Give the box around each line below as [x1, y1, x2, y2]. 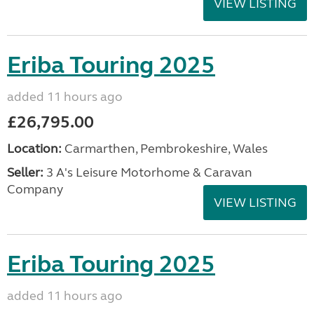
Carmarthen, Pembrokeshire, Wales [62, 141, 268, 156]
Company [7, 182, 63, 197]
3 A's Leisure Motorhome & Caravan [43, 165, 252, 180]
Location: [7, 141, 62, 156]
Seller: [7, 165, 43, 180]
